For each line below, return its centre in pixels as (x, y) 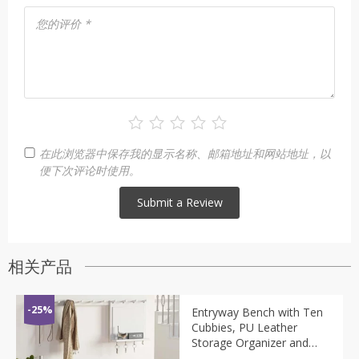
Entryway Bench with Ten (257, 312)
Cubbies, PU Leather (244, 327)
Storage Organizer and (250, 342)
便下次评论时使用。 (90, 170)
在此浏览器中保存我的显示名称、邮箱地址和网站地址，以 (185, 153)
